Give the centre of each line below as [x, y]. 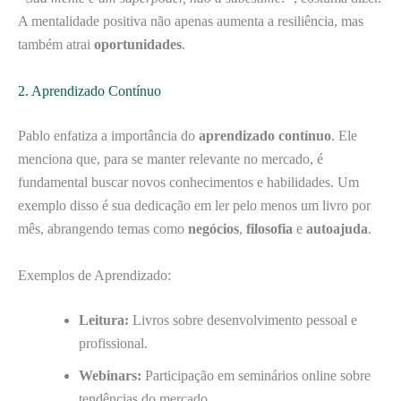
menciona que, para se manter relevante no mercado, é [171, 158]
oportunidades [138, 45]
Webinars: [110, 375]
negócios [213, 228]
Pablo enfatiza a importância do [108, 135]
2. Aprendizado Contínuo [90, 90]
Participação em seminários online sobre [256, 375]
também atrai [56, 45]
